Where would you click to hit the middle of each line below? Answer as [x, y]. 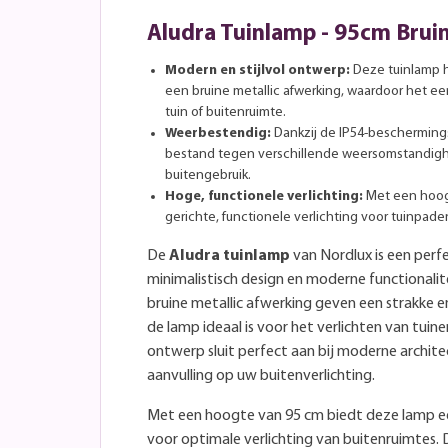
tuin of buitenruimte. [225, 112]
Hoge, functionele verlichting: [264, 196]
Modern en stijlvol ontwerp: [257, 70]
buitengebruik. [208, 175]
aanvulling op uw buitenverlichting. [261, 375]
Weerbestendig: [218, 133]
